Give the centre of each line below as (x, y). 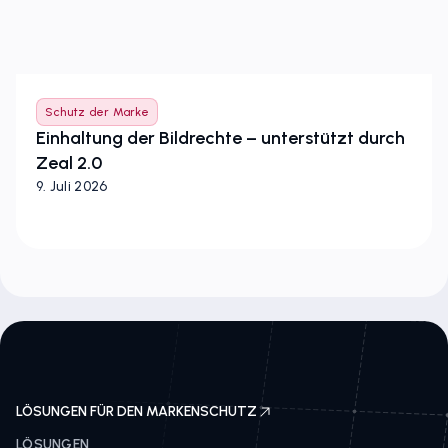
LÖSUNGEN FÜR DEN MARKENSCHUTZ (136, 411)
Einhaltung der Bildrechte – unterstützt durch (220, 138)
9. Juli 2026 (72, 186)
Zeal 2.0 (69, 163)
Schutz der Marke (97, 112)
